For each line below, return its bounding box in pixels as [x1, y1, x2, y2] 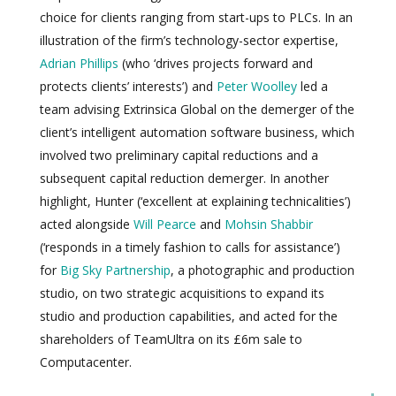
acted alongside [40, 215, 133, 232]
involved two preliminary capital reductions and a [40, 146, 318, 164]
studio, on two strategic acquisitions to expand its [40, 284, 324, 301]
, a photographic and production [171, 261, 354, 278]
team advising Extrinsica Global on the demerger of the [40, 100, 354, 118]
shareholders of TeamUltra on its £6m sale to [40, 330, 302, 347]
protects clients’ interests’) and [40, 77, 217, 95]
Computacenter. [40, 353, 132, 370]
